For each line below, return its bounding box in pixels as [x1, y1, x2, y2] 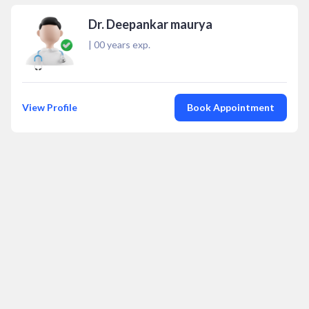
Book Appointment [187, 101, 275, 113]
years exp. [105, 39, 150, 50]
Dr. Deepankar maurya [88, 17, 212, 32]
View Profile [22, 101, 77, 113]
